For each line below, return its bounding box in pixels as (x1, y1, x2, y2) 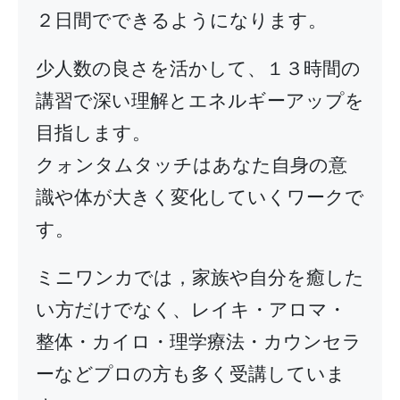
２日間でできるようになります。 (36, 9, 327, 31)
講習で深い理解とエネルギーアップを (36, 89, 364, 112)
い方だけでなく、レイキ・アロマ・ (36, 298, 346, 321)
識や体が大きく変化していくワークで (36, 186, 364, 208)
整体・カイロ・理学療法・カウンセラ (36, 330, 362, 353)
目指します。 (36, 121, 151, 144)
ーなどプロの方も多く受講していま (36, 362, 346, 385)
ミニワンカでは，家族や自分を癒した (36, 266, 364, 288)
